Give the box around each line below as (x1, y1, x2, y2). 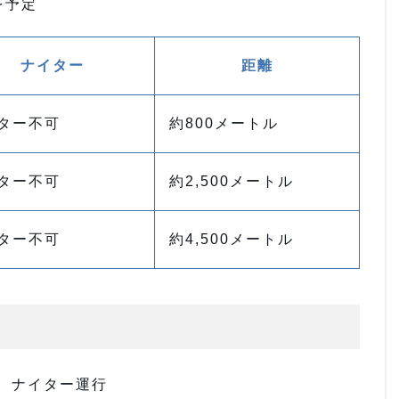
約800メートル (169, 116, 279, 131)
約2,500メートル (169, 174, 294, 189)
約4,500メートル (169, 232, 294, 247)
